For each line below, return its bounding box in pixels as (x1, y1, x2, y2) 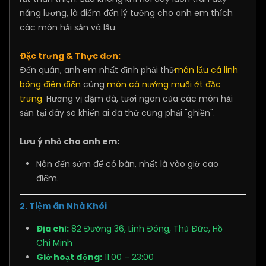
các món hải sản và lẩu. (20, 21, 117, 34)
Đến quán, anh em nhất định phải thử (20, 64, 175, 77)
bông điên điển (20, 78, 81, 91)
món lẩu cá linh (175, 64, 238, 77)
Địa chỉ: (36, 223, 69, 235)
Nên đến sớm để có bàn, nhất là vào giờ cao (36, 158, 218, 170)
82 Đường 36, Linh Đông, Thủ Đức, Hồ (69, 223, 223, 235)
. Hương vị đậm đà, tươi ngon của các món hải (42, 93, 233, 105)
